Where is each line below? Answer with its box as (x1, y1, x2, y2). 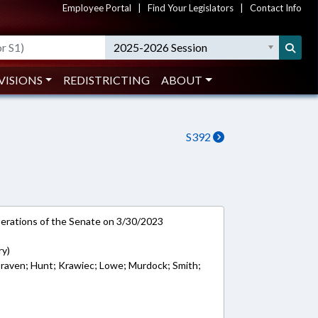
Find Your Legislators (148, 2, 234, 13)
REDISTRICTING (63, 73, 150, 87)
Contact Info (250, 2, 302, 13)
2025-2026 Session (114, 40, 208, 54)
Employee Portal (62, 2, 131, 13)
